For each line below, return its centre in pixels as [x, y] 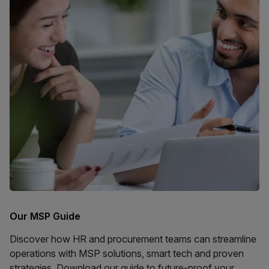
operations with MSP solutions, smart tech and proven [127, 254]
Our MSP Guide [45, 216]
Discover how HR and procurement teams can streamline [133, 239]
